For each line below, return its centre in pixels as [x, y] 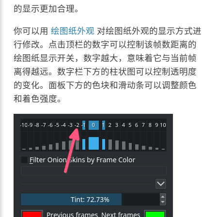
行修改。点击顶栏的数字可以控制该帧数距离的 [105, 44]
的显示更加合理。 [49, 9]
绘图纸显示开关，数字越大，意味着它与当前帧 [105, 58]
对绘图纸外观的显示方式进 [148, 31]
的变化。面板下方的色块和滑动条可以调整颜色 [105, 85]
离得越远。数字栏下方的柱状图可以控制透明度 [105, 71]
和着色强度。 [40, 98]
